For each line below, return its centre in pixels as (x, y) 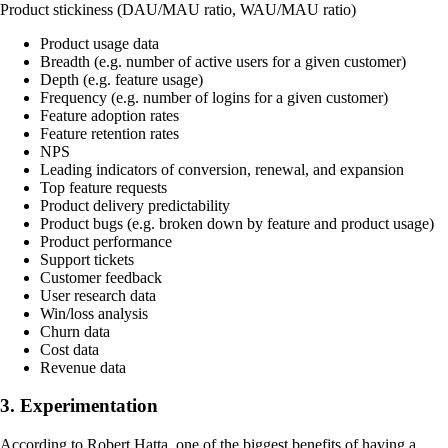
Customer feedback (101, 277)
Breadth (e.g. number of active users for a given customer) (223, 61)
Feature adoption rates (109, 115)
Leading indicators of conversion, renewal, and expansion (222, 169)
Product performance (106, 241)
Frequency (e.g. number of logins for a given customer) (214, 97)
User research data (98, 295)
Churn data (75, 331)
